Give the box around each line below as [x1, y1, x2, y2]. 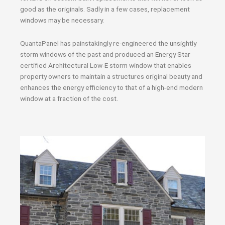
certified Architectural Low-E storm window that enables [20, 61, 191, 69]
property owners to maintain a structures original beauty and [20, 72, 202, 80]
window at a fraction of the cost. [20, 94, 118, 102]
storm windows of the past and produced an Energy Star [20, 50, 190, 58]
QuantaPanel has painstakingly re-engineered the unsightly [20, 39, 196, 47]
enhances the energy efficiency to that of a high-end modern [20, 83, 203, 91]
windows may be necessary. [20, 16, 104, 24]
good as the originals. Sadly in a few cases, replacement [20, 5, 190, 13]
